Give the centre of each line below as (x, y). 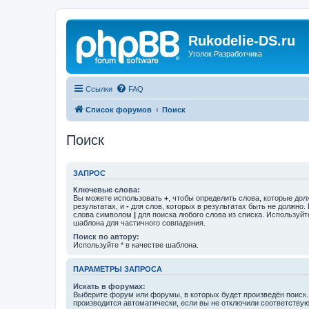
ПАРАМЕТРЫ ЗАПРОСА (118, 269)
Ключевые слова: (107, 190)
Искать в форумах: (109, 286)
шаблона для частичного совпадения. (139, 223)
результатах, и (100, 206)
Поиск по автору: (106, 237)
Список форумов (119, 109)
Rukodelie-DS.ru (242, 41)
